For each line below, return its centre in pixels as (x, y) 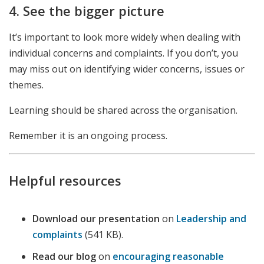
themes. (27, 85)
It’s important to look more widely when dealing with (125, 37)
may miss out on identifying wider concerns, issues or (127, 69)
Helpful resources (65, 180)
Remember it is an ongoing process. (88, 136)
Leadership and (211, 219)
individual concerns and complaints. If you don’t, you (123, 53)
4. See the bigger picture (87, 10)
